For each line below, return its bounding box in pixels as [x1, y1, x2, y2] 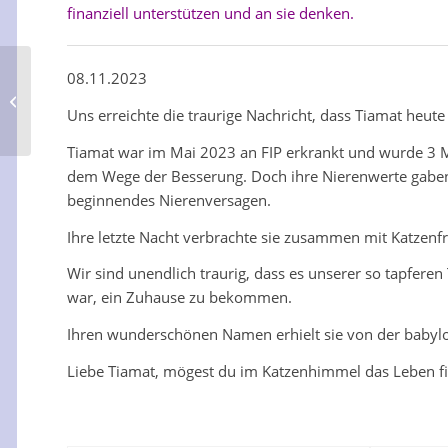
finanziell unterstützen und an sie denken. [67, 3, 354, 24]
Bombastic [35, 91, 98, 109]
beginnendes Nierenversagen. [67, 189, 271, 210]
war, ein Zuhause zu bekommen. [67, 287, 292, 308]
